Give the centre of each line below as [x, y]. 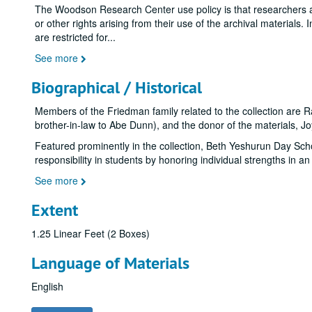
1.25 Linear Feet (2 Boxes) [91, 233]
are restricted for [71, 37]
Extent [55, 210]
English [47, 286]
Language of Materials [110, 263]
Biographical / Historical [117, 87]
